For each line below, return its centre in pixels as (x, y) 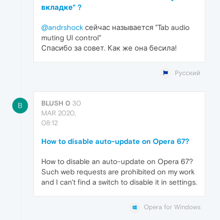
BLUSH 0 (56, 103)
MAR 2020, (59, 113)
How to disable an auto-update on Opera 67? (117, 162)
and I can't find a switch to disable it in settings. (119, 182)
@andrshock (62, 27)
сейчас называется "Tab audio (136, 27)
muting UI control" (71, 38)
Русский (188, 73)
